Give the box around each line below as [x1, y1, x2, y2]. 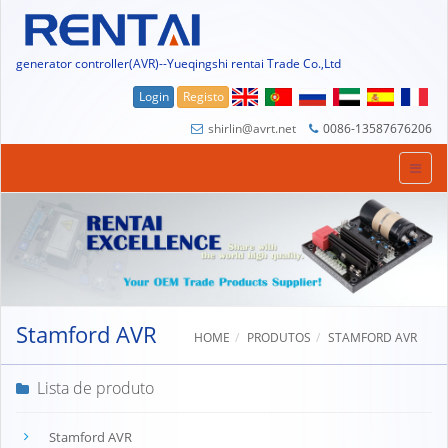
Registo [183, 87, 224, 105]
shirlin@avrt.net [208, 119, 296, 137]
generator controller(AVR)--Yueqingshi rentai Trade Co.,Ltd [16, 55, 341, 72]
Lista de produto [37, 376, 154, 399]
